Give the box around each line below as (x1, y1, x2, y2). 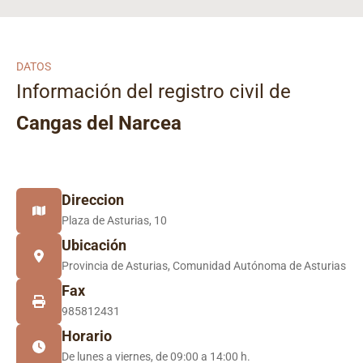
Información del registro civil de (16, 80, 291, 103)
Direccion (62, 191, 124, 208)
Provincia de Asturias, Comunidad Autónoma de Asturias (62, 259, 346, 272)
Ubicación (62, 237, 126, 254)
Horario (62, 327, 112, 344)
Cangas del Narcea (16, 112, 181, 135)
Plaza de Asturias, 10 (62, 214, 167, 227)
